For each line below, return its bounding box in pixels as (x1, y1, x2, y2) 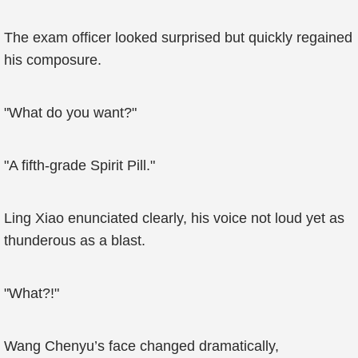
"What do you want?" (4, 105, 137, 121)
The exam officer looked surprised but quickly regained (4, 30, 352, 46)
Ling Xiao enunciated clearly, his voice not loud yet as (4, 210, 344, 226)
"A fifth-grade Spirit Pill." (4, 157, 155, 173)
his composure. (4, 52, 101, 68)
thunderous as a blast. (4, 233, 145, 249)
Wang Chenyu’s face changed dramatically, (4, 338, 279, 354)
